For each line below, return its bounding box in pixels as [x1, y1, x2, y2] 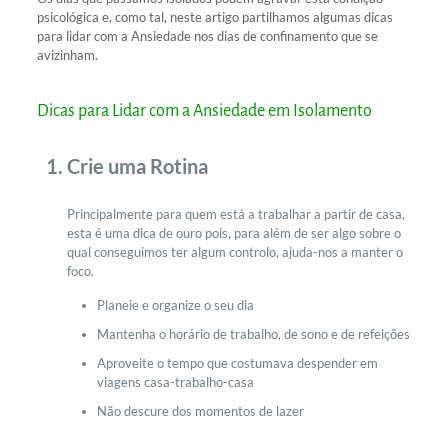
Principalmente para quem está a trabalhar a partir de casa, [66, 205, 405, 222]
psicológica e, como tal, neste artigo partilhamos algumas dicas [36, 8, 393, 25]
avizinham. [36, 46, 98, 63]
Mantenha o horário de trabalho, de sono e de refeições [96, 325, 410, 342]
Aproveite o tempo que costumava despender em [96, 354, 378, 371]
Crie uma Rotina [66, 153, 208, 178]
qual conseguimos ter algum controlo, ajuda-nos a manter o [66, 243, 403, 260]
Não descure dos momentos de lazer [96, 402, 304, 419]
